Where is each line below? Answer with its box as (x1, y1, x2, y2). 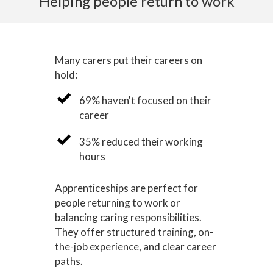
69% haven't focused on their (79, 94, 211, 107)
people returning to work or (54, 196, 180, 210)
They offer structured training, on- (54, 225, 213, 239)
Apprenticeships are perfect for (54, 182, 198, 195)
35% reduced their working (79, 135, 203, 148)
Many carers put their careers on (54, 54, 202, 67)
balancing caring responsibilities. (54, 211, 202, 224)
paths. (54, 255, 83, 268)
